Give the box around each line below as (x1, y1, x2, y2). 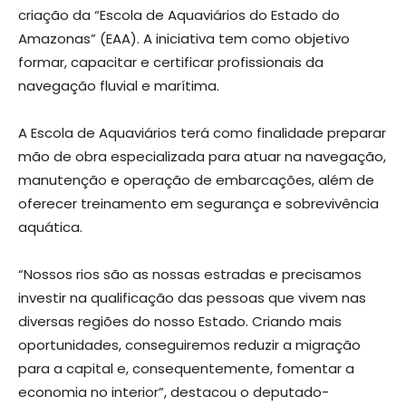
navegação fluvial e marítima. (18, 75, 219, 95)
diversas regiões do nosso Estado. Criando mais (18, 311, 342, 331)
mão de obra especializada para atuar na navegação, (18, 146, 386, 166)
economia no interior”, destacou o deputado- (18, 382, 329, 401)
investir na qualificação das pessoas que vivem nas (18, 287, 366, 307)
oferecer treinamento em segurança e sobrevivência (18, 193, 379, 213)
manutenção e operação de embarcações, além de (18, 169, 374, 189)
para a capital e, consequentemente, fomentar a (18, 358, 354, 378)
